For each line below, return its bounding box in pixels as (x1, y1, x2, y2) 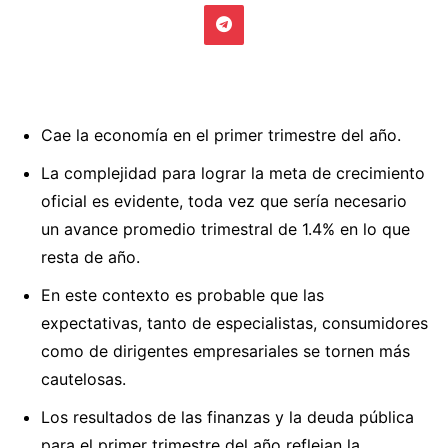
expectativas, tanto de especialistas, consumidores (41, 312, 428, 333)
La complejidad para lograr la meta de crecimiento (41, 162, 425, 183)
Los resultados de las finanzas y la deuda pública (41, 406, 414, 427)
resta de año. (41, 246, 140, 267)
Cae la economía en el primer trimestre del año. (41, 124, 401, 145)
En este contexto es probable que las (41, 284, 324, 305)
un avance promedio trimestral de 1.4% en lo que (41, 218, 410, 239)
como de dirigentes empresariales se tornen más (41, 340, 410, 361)
